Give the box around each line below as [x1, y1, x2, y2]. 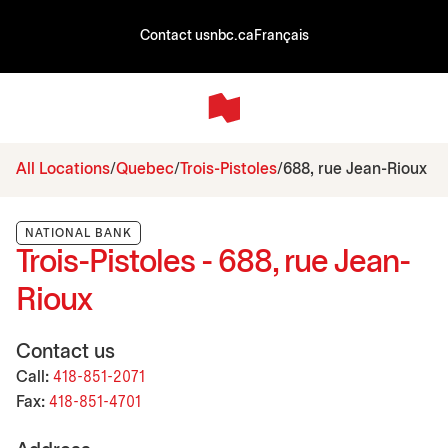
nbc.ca [209, 30, 254, 43]
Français [253, 30, 309, 43]
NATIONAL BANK [25, 227, 132, 239]
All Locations [16, 161, 110, 177]
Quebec [116, 161, 174, 177]
